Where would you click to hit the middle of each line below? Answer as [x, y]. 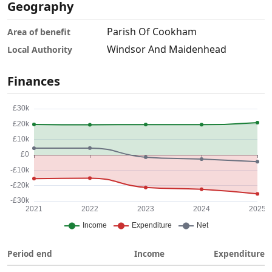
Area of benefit [39, 32]
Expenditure [239, 254]
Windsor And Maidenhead [167, 49]
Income [149, 254]
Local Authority [40, 49]
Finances [34, 81]
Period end [30, 254]
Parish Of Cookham [152, 32]
